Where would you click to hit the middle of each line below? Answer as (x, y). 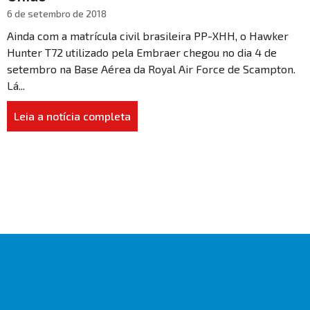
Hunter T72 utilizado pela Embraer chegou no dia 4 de (142, 52)
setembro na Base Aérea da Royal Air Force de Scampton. (151, 69)
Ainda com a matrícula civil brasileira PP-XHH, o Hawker (148, 35)
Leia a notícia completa (72, 116)
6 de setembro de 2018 (57, 13)
